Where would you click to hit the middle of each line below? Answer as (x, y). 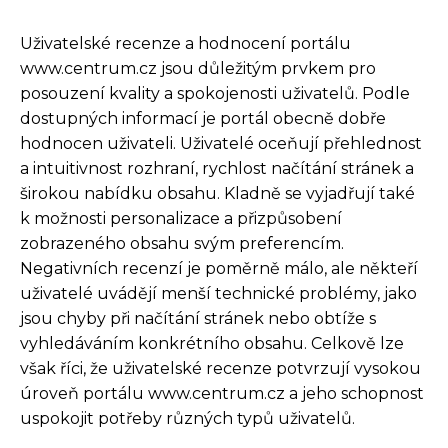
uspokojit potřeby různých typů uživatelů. (187, 418)
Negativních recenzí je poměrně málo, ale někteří (219, 268)
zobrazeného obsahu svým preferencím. (182, 243)
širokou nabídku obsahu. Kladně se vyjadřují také (217, 193)
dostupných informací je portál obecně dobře (203, 118)
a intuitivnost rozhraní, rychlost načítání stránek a (217, 168)
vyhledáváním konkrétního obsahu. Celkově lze (212, 343)
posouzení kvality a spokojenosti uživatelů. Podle (215, 93)
